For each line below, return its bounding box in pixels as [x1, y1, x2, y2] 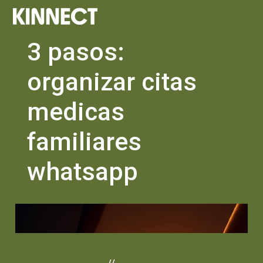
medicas [27, 97, 125, 126]
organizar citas [27, 67, 197, 96]
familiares [27, 127, 142, 156]
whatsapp [27, 157, 139, 186]
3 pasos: [27, 37, 125, 66]
